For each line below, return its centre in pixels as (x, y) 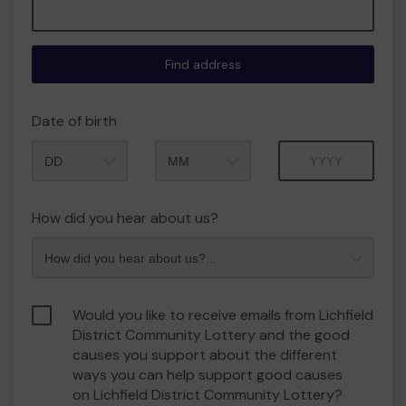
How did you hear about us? (125, 218)
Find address (203, 64)
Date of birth (74, 121)
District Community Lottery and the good (211, 335)
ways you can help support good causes (208, 375)
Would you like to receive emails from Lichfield (223, 315)
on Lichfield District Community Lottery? (208, 395)
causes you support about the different (205, 355)
